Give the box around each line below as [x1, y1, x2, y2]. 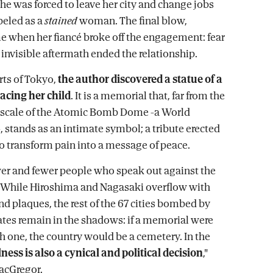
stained [44, 12, 77, 29]
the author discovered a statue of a [58, 70, 222, 88]
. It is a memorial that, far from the [71, 87, 225, 104]
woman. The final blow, [77, 12, 187, 29]
